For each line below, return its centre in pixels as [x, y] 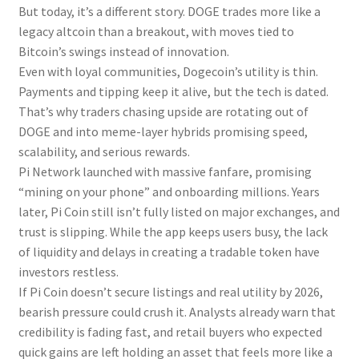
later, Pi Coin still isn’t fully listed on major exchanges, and [179, 212]
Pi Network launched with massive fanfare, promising [165, 172]
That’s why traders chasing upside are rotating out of [163, 112]
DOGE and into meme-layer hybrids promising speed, [163, 132]
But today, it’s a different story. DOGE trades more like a [169, 12]
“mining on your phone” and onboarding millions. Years [169, 192]
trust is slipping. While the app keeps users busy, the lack [173, 232]
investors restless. [68, 272]
